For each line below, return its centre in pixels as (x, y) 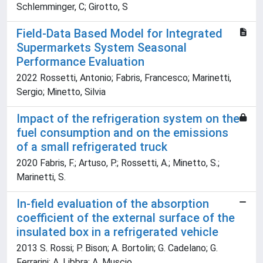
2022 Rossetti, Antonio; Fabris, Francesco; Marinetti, (124, 78)
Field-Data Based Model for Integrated (119, 33)
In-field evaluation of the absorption (113, 204)
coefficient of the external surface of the (126, 218)
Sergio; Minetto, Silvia (61, 92)
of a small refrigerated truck (92, 147)
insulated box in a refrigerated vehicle (117, 232)
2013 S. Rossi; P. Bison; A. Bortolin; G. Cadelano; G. (117, 248)
